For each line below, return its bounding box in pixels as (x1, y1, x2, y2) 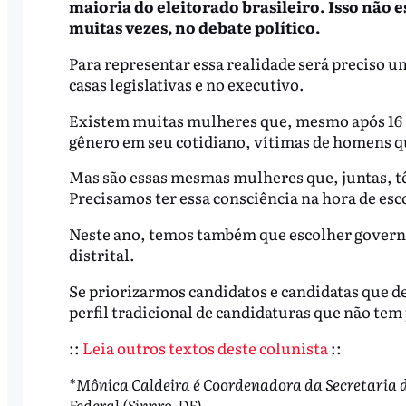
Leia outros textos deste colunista (82, 336, 328, 360)
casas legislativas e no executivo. (68, 72, 304, 95)
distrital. (68, 243, 135, 266)
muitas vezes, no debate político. (68, 14, 321, 38)
